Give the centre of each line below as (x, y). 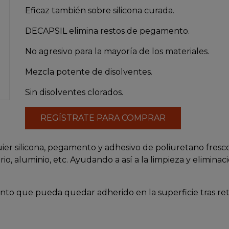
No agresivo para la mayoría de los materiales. (117, 51)
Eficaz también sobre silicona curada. (100, 10)
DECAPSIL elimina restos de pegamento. (107, 31)
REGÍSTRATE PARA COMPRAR (103, 118)
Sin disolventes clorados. (74, 92)
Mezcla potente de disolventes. (89, 72)
